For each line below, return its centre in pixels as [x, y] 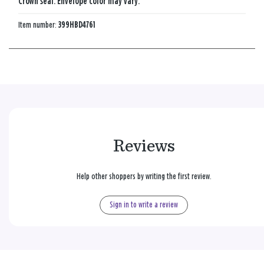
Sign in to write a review [144, 205]
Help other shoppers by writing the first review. [144, 176]
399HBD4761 [77, 25]
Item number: [38, 25]
